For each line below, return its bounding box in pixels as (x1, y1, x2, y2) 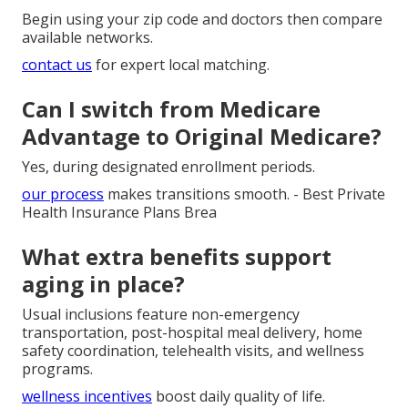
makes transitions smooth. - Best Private (104, 183, 385, 204)
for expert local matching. (92, 54, 270, 75)
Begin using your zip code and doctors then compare (22, 8, 382, 29)
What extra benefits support (22, 240, 331, 271)
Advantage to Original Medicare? (22, 120, 382, 151)
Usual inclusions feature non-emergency (22, 303, 300, 324)
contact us (22, 54, 92, 75)
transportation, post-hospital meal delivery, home (22, 321, 362, 342)
